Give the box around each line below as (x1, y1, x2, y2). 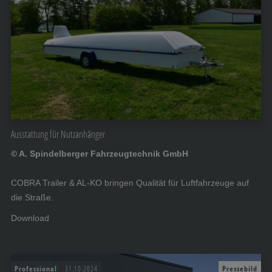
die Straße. (11, 192, 53, 203)
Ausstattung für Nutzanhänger (11, 127, 105, 141)
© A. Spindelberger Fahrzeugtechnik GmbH (11, 149, 188, 159)
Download (11, 213, 49, 223)
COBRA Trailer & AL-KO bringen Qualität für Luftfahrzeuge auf (11, 178, 249, 188)
